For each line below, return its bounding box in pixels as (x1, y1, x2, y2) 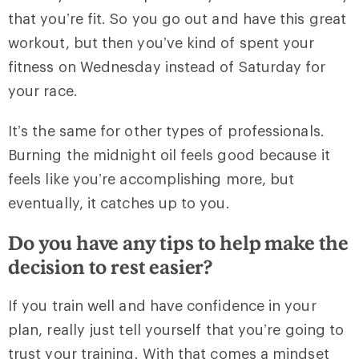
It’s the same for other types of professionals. (8, 121, 325, 139)
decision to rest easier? (8, 254, 213, 278)
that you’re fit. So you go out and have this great (8, 9, 346, 27)
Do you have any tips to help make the (8, 230, 349, 254)
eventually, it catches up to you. (8, 193, 230, 212)
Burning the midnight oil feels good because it (8, 145, 330, 163)
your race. (8, 81, 78, 99)
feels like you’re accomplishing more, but (8, 169, 295, 188)
